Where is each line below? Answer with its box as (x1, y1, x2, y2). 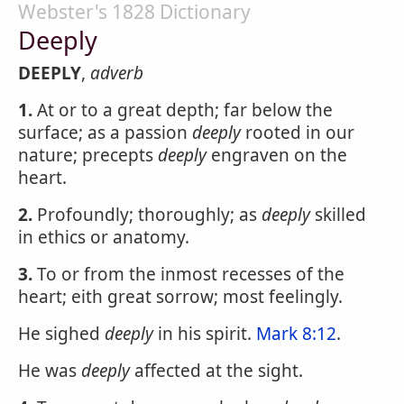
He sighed (18, 322, 105, 345)
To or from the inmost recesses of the (32, 262, 344, 286)
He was (18, 359, 81, 382)
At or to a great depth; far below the (32, 98, 333, 122)
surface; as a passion (18, 121, 192, 144)
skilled (310, 203, 366, 226)
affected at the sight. (130, 359, 303, 382)
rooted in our (241, 121, 354, 144)
